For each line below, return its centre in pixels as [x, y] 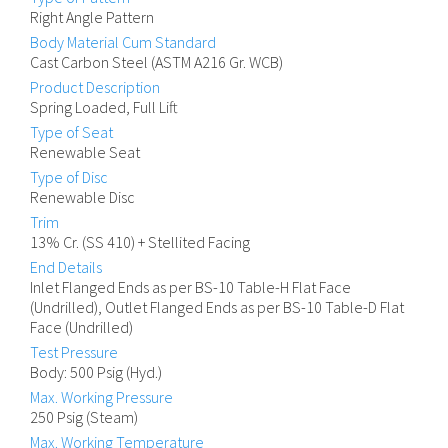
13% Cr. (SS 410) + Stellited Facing [140, 242]
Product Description [95, 87]
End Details [66, 267]
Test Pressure [74, 352]
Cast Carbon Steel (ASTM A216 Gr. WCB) [156, 62]
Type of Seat [71, 132]
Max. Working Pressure [101, 397]
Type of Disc [69, 177]
